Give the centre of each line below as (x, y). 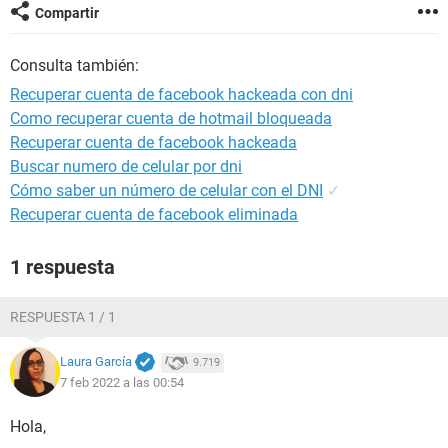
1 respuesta (62, 267)
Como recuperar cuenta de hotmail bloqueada (171, 118)
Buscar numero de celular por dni (126, 166)
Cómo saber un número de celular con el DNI (166, 190)
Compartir (67, 13)
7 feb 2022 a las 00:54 (122, 382)
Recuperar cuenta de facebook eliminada (154, 214)
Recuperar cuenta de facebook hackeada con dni (181, 94)
